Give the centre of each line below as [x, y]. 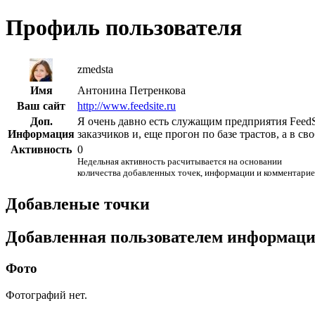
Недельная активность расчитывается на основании [180, 161]
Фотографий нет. [46, 295]
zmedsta [95, 69]
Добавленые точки [78, 204]
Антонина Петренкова [131, 90]
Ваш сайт [41, 105]
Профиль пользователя [124, 28]
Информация [41, 134]
